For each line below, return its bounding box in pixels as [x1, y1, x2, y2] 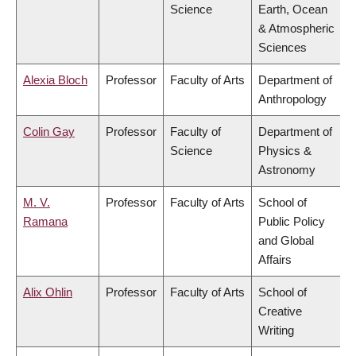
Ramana [23, 215, 68, 229]
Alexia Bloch [23, 73, 87, 87]
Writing [258, 323, 294, 338]
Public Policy [258, 215, 325, 229]
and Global [258, 234, 314, 248]
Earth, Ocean [258, 2, 327, 17]
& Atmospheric [258, 21, 335, 36]
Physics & [258, 144, 311, 158]
